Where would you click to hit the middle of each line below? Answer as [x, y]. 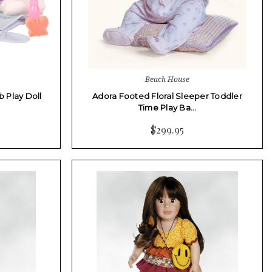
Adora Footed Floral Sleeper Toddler [167, 96]
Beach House [167, 79]
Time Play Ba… [167, 107]
